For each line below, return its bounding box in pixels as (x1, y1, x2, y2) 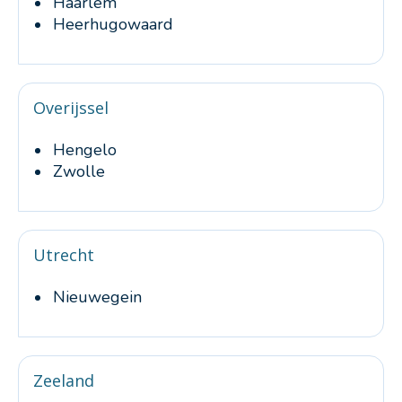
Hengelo (53, 139, 117, 161)
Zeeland (33, 370, 94, 391)
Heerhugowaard (53, 13, 173, 35)
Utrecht (33, 244, 94, 266)
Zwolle (53, 161, 105, 182)
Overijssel (33, 97, 109, 118)
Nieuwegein (53, 286, 142, 308)
